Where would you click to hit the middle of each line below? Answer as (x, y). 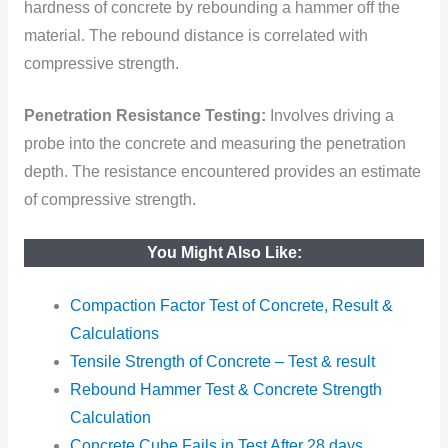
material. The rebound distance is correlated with (195, 35)
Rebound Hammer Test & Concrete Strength (226, 389)
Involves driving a (329, 116)
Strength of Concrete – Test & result (250, 361)
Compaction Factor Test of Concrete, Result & (232, 305)
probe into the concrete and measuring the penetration (214, 144)
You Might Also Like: (224, 253)
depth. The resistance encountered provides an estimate (222, 172)
